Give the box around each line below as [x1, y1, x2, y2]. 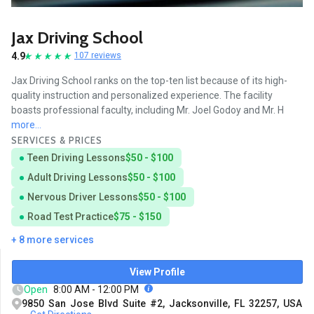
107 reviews [74, 50, 121, 61]
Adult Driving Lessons [27, 171, 128, 183]
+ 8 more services [11, 233, 94, 245]
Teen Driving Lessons [27, 151, 125, 163]
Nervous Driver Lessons [27, 191, 138, 203]
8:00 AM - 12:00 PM [53, 283, 139, 295]
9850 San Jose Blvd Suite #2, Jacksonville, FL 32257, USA [22, 297, 302, 309]
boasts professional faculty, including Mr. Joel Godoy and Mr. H [11, 104, 284, 116]
